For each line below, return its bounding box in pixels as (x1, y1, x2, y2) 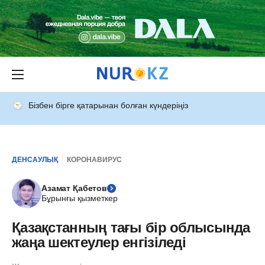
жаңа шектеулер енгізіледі (12, 234, 186, 250)
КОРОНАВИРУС (67, 155, 122, 164)
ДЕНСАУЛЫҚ (12, 155, 58, 164)
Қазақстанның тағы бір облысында (12, 219, 250, 235)
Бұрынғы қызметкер (41, 193, 118, 203)
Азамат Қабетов (41, 183, 108, 193)
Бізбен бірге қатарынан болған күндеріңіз (28, 101, 188, 110)
